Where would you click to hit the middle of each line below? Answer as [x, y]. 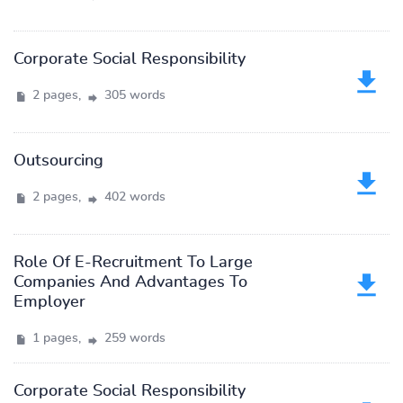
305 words [133, 95]
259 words [133, 338]
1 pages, [57, 338]
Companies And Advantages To [130, 282]
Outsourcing [58, 161]
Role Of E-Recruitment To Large [133, 263]
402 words [133, 197]
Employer [49, 302]
